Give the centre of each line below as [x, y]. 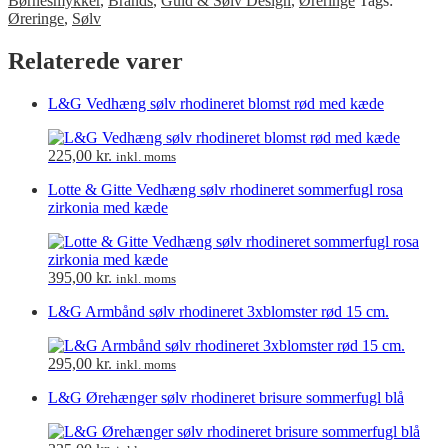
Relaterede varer [95, 60]
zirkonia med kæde [108, 207]
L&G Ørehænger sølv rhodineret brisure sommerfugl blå [226, 397]
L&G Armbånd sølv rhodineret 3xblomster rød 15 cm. [218, 311]
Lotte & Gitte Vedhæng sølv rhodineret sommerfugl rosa [225, 189]
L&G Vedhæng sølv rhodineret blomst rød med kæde [216, 103]
